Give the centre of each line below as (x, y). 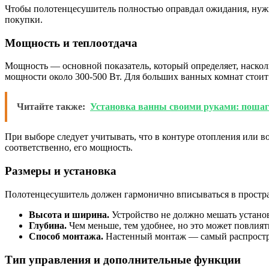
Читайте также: (51, 107)
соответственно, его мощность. (69, 148)
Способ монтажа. (66, 236)
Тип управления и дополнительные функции (123, 259)
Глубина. (48, 225)
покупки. (24, 19)
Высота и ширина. (69, 214)
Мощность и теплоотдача (71, 43)
